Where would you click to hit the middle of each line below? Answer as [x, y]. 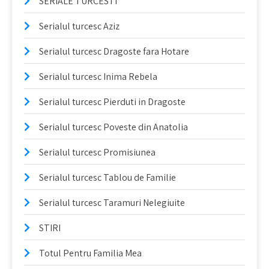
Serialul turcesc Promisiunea [97, 152]
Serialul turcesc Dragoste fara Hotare [114, 51]
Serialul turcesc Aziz [79, 26]
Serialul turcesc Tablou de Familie [107, 177]
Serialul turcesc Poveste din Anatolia [113, 127]
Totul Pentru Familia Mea [90, 253]
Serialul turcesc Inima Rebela [98, 77]
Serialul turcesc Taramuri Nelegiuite [112, 203]
